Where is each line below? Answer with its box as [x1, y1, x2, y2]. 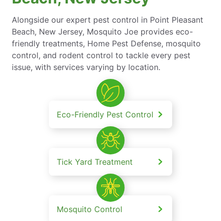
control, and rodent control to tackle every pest [12, 50, 190, 60]
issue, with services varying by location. [12, 62, 160, 72]
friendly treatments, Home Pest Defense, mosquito [12, 38, 201, 48]
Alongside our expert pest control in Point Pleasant [12, 14, 203, 25]
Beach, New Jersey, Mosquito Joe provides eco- [12, 26, 193, 37]
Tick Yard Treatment [57, 156, 133, 167]
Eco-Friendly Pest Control [57, 109, 153, 119]
